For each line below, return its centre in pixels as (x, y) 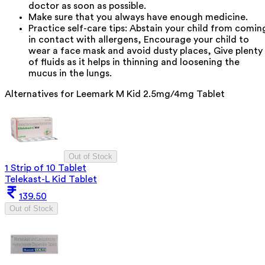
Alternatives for (41, 94)
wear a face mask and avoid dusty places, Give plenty (146, 51)
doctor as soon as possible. (87, 6)
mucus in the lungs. (70, 74)
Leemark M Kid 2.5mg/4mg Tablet (151, 94)
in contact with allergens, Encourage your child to (139, 40)
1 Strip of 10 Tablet (46, 168)
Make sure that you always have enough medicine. (138, 17)
